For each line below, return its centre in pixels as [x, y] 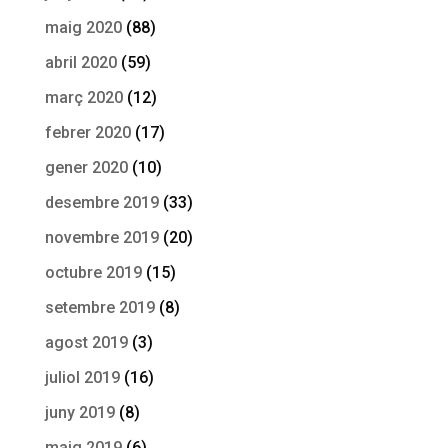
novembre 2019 [101, 237]
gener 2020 [86, 167]
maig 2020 [83, 27]
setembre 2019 [99, 307]
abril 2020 [80, 62]
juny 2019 [79, 412]
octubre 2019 [93, 272]
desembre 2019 [101, 202]
